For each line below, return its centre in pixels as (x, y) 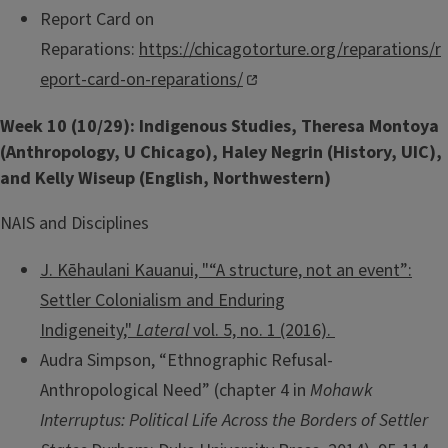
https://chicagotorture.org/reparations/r (290, 49)
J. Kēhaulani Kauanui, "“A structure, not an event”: (226, 271)
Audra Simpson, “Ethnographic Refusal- (186, 361)
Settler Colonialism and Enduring (162, 301)
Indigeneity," (88, 331)
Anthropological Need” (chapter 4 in (175, 391)
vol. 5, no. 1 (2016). (264, 331)
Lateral (164, 331)
